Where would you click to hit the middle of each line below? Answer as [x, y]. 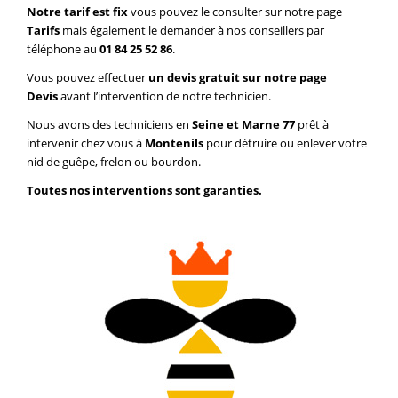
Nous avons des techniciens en [108, 125]
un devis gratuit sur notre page [238, 78]
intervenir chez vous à [86, 143]
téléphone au [63, 49]
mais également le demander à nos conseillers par [193, 31]
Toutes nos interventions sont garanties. [144, 191]
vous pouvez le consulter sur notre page [236, 12]
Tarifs [43, 31]
